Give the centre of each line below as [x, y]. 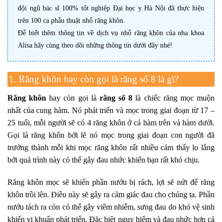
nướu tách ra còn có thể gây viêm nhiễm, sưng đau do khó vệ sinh [111, 207]
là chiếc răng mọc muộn [174, 98]
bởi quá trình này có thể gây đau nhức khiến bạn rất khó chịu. [104, 160]
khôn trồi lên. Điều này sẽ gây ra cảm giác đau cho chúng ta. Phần [111, 195]
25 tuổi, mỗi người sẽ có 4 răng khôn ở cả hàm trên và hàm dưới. [111, 122]
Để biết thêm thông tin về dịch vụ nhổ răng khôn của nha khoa [111, 33]
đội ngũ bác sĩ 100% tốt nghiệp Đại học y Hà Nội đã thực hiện [111, 8]
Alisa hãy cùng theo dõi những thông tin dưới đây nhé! [96, 45]
